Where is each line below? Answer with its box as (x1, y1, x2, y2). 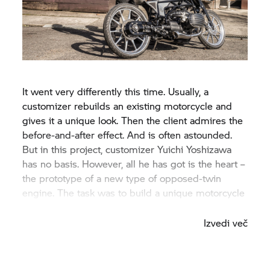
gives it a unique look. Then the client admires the (22, 113, 243, 127)
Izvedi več (203, 215, 248, 230)
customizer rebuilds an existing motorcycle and (22, 98, 233, 113)
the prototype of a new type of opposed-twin (22, 171, 222, 185)
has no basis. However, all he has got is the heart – (22, 156, 245, 171)
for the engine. (22, 199, 93, 214)
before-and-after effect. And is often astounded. (22, 127, 233, 142)
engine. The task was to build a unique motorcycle (22, 185, 245, 199)
